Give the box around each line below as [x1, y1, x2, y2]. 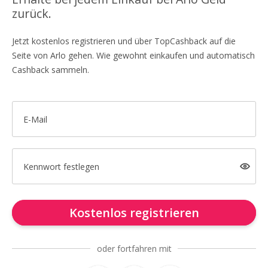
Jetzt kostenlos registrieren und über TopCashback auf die [12, 35, 236, 47]
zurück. [12, 5, 51, 22]
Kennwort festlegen [23, 160, 99, 172]
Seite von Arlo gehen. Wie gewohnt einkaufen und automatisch [12, 50, 255, 61]
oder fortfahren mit [96, 243, 172, 254]
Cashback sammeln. [12, 64, 89, 75]
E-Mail [23, 113, 47, 125]
